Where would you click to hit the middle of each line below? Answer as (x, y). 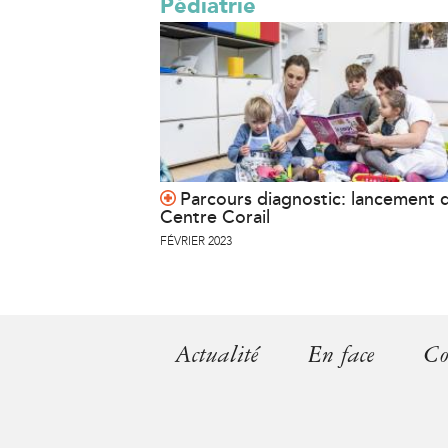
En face (341, 354)
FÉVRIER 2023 (196, 241)
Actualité (216, 354)
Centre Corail (215, 217)
